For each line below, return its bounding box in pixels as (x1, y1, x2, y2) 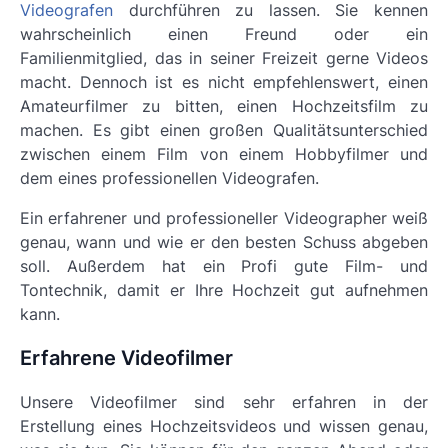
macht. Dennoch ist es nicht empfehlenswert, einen (20, 72, 428, 92)
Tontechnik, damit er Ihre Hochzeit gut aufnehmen (20, 280, 428, 300)
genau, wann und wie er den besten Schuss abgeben (20, 232, 428, 252)
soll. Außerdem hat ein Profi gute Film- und (20, 256, 428, 276)
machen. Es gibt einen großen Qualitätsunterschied (20, 120, 428, 140)
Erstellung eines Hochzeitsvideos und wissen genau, (20, 416, 428, 436)
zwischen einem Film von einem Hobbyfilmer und (20, 144, 428, 164)
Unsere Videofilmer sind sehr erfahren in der (20, 392, 428, 412)
